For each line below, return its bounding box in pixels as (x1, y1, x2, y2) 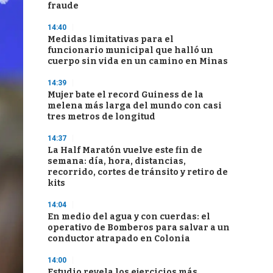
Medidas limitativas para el (48, 34, 174, 44)
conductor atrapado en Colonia (48, 233, 190, 244)
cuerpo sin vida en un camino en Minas (48, 56, 228, 66)
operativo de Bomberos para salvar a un (48, 222, 230, 233)
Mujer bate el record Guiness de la (48, 90, 204, 100)
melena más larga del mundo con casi (48, 101, 222, 111)
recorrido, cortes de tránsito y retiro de (48, 167, 228, 177)
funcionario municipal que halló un (48, 45, 213, 55)
